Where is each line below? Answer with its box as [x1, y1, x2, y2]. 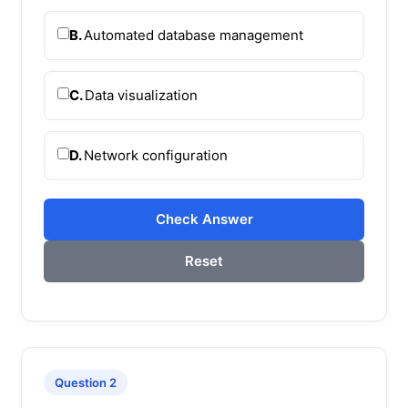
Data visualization [85, 86, 198, 104]
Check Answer [155, 209, 253, 228]
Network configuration [84, 146, 228, 164]
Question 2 [55, 374, 117, 390]
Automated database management [84, 25, 303, 44]
